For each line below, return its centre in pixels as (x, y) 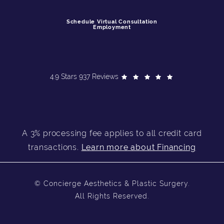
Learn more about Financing (138, 147)
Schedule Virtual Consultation (112, 21)
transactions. (55, 147)
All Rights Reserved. (112, 196)
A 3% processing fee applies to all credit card (112, 133)
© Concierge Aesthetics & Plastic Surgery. (112, 183)
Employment (112, 27)
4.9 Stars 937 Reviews (84, 76)
